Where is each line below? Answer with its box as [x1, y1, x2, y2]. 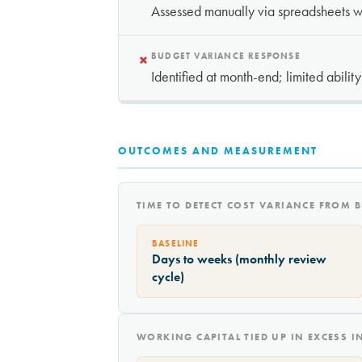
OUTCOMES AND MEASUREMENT [118, 144, 318, 158]
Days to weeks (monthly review [152, 250, 326, 268]
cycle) [152, 268, 184, 286]
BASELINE [152, 238, 200, 250]
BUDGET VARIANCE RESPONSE [151, 50, 301, 62]
